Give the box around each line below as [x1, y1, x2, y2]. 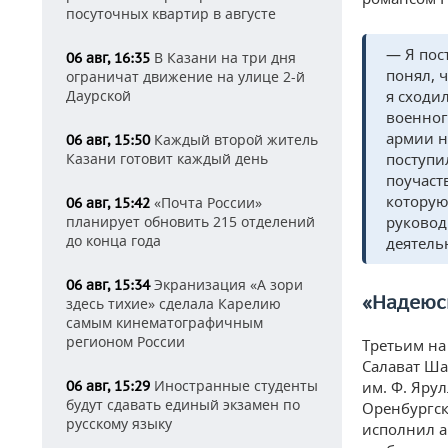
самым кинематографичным [66, 313, 263, 332]
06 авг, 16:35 [66, 49, 150, 67]
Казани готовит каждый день [66, 149, 268, 168]
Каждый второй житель [150, 130, 318, 149]
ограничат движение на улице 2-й [66, 67, 305, 86]
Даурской [66, 86, 131, 105]
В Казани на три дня [150, 48, 296, 67]
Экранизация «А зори [150, 275, 303, 294]
